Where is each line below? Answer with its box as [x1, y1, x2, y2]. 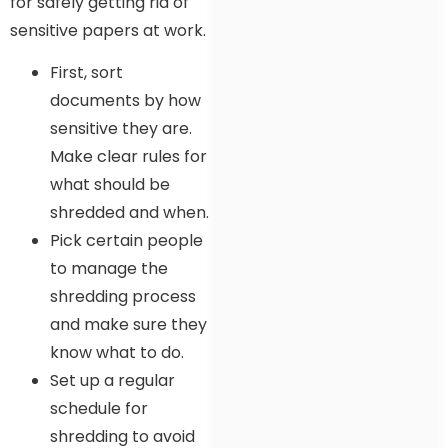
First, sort [50, 61, 123, 85]
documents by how [50, 89, 201, 113]
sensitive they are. [50, 117, 192, 141]
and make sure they [50, 313, 207, 337]
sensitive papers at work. [10, 18, 206, 42]
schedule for [50, 397, 148, 421]
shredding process [50, 285, 196, 309]
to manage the [50, 257, 168, 281]
